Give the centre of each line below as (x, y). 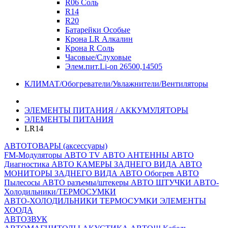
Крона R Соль (90, 48)
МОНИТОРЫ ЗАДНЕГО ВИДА (62, 173)
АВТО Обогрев (148, 173)
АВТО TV (83, 155)
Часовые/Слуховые (98, 57)
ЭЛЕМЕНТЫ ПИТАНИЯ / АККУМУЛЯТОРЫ (106, 110)
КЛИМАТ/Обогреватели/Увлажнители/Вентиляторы (116, 84)
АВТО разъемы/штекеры (87, 182)
